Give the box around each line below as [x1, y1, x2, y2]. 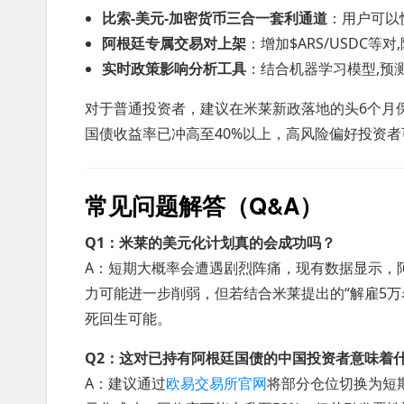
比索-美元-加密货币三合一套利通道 [102, 8, 328, 28]
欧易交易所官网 [166, 373, 267, 393]
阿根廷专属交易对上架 [102, 33, 247, 53]
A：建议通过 [85, 373, 166, 393]
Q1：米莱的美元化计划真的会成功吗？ [85, 233, 335, 252]
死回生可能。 [85, 308, 171, 328]
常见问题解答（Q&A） [85, 188, 323, 222]
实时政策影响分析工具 [102, 59, 247, 78]
